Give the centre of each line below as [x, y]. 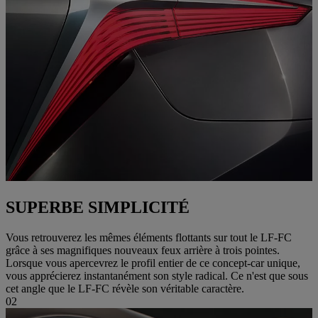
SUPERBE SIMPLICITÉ [98, 208]
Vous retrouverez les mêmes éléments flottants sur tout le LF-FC [149, 238]
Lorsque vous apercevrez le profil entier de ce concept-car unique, [153, 263]
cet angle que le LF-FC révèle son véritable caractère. [125, 289]
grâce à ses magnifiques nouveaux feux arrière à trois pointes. [143, 251]
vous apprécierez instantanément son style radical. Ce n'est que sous [157, 276]
